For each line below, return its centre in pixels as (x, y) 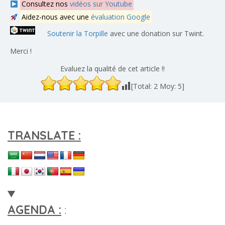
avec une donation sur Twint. (156, 33)
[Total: (142, 86)
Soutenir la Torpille (78, 33)
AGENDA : (34, 210)
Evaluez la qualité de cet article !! (113, 69)
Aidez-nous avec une (56, 17)
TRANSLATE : (44, 136)
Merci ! (21, 51)
